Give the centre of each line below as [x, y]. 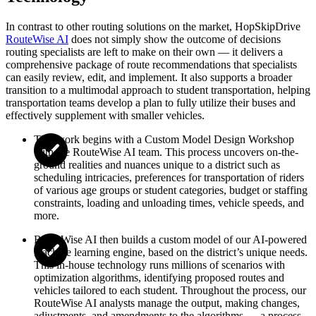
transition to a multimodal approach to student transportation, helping [158, 90]
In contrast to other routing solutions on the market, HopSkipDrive [153, 27]
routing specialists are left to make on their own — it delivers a [144, 52]
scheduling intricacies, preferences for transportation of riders [169, 178]
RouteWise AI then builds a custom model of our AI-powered [170, 240]
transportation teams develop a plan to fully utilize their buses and [151, 103]
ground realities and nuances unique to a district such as [157, 165]
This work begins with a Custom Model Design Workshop [164, 140]
